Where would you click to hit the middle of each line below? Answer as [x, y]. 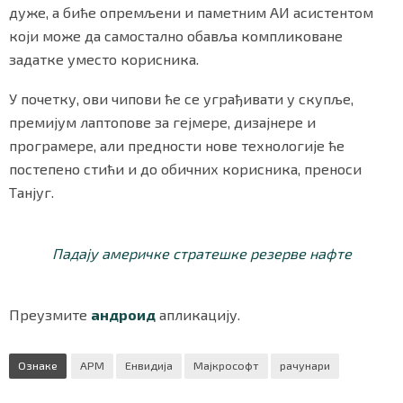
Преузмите [50, 315]
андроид [123, 315]
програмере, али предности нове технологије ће [177, 146]
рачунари [305, 366]
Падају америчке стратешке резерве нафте [201, 254]
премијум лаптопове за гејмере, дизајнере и [162, 122]
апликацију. [198, 315]
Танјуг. [31, 193]
